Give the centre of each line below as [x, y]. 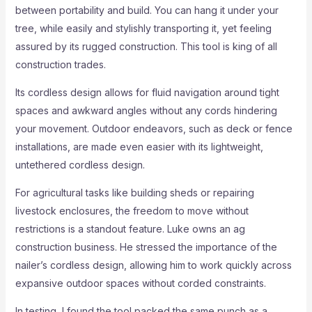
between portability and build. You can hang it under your [147, 10]
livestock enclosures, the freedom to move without [132, 211]
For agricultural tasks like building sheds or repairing [134, 193]
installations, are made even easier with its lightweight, [139, 147]
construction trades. [60, 64]
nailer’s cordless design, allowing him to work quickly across [153, 265]
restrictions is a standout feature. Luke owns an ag [130, 229]
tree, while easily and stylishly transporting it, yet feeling [143, 28]
